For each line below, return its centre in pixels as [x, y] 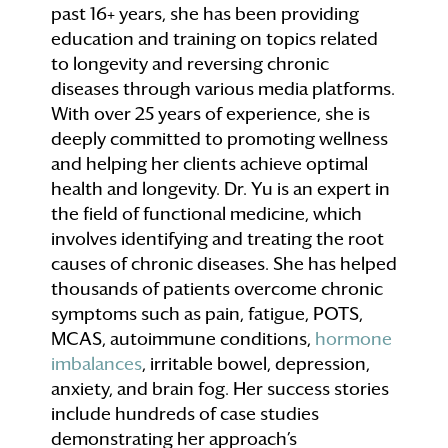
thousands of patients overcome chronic [216, 288]
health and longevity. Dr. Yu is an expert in [220, 188]
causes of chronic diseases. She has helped [223, 263]
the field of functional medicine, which [206, 213]
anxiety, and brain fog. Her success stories [219, 388]
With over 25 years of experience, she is [210, 113]
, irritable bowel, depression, [255, 363]
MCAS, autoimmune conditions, [182, 338]
